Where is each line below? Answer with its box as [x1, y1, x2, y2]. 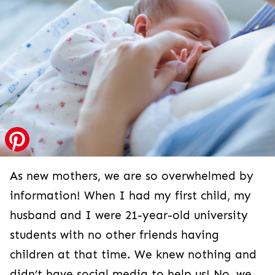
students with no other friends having [10, 228, 219, 242]
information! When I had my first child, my [10, 188, 251, 203]
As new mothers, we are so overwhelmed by [10, 169, 254, 183]
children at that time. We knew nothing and [10, 247, 257, 261]
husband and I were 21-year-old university [10, 208, 248, 222]
